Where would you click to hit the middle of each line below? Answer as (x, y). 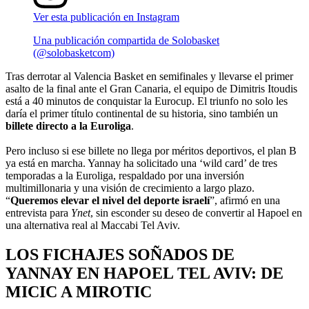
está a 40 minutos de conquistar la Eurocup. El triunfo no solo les (147, 101)
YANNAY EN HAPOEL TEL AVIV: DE (144, 273)
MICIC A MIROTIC (79, 291)
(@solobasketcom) (74, 52)
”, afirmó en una (245, 200)
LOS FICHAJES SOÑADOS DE (120, 254)
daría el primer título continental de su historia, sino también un (142, 113)
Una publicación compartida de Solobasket (126, 40)
